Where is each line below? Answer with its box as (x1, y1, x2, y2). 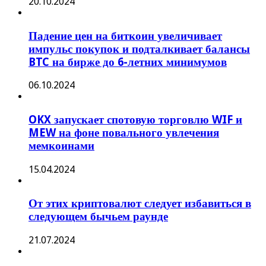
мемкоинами (28, 140, 94, 153)
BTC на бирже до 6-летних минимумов (28, 55, 227, 68)
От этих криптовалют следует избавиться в (28, 197, 251, 210)
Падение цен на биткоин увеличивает (28, 29, 222, 42)
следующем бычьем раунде (28, 210, 168, 223)
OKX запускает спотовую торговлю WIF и (28, 113, 242, 126)
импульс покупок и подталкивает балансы (28, 42, 250, 55)
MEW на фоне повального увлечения (28, 126, 219, 140)
